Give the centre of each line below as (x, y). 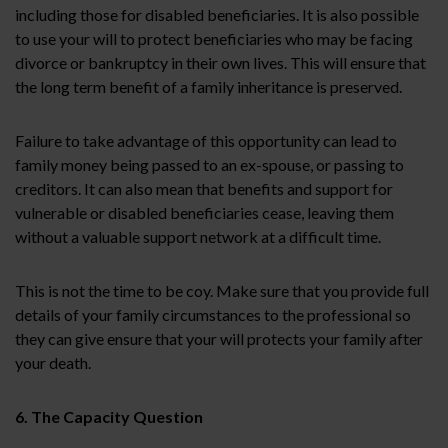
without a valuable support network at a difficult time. (198, 236)
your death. (53, 362)
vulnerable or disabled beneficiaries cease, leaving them (204, 212)
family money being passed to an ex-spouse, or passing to (209, 164)
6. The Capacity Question (109, 416)
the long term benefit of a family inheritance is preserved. (208, 86)
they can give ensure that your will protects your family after (219, 338)
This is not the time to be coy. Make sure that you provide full (222, 290)
